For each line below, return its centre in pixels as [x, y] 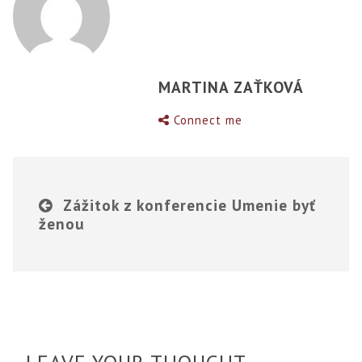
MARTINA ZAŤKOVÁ [232, 87]
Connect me [208, 120]
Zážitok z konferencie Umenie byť [190, 205]
